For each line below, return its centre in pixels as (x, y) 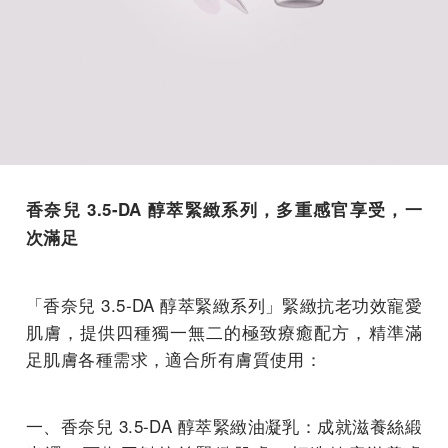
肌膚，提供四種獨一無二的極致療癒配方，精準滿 (224, 331)
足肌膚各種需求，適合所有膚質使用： (174, 358)
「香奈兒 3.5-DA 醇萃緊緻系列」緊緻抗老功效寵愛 (224, 304)
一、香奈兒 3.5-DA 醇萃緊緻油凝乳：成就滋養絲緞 (224, 425)
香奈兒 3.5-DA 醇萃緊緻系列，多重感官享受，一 (224, 208)
